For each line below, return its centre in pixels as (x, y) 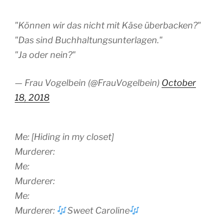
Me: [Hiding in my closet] (64, 137)
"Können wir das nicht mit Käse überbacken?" (108, 26)
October (179, 83)
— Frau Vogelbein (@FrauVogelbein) (88, 83)
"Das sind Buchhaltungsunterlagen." (89, 40)
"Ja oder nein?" (45, 55)
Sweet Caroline (98, 210)
